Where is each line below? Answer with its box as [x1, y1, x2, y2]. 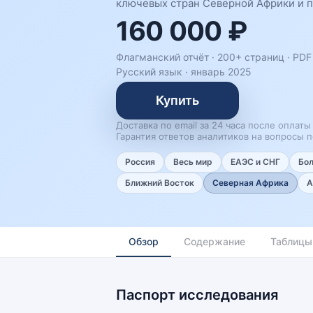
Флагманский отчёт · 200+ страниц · [116, 51, 293, 63]
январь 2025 [191, 66, 252, 78]
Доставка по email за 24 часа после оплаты [116, 119, 311, 131]
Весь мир [173, 156, 212, 167]
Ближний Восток [125, 177, 194, 188]
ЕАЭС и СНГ [231, 156, 280, 167]
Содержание [184, 235, 245, 247]
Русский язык [116, 66, 182, 78]
